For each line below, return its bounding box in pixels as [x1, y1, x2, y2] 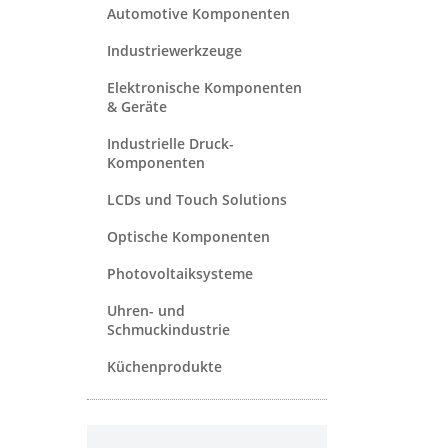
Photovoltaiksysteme [107, 263, 253, 283]
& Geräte [107, 96, 167, 116]
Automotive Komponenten [107, 3, 290, 23]
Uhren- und [107, 300, 185, 320]
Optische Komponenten [107, 226, 270, 246]
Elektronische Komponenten [107, 77, 302, 97]
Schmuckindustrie [107, 319, 230, 339]
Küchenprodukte [107, 356, 222, 376]
